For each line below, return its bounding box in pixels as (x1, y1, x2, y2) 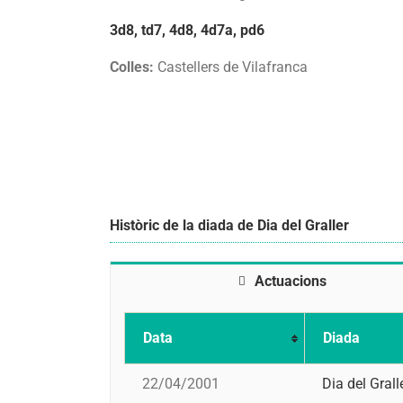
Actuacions (255, 272, 327, 290)
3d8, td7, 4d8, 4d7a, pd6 (110, 21, 264, 39)
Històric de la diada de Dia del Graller (110, 216, 349, 234)
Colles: (110, 58, 154, 76)
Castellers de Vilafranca (154, 58, 308, 76)
